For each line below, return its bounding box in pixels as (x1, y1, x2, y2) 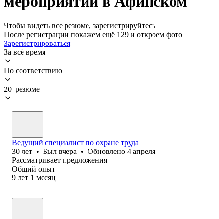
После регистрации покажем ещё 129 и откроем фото (4, 30, 182, 39)
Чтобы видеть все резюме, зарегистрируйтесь (4, 21, 155, 30)
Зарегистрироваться (4, 39, 70, 47)
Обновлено (88, 147, 127, 155)
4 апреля (127, 147, 155, 155)
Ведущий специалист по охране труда (12, 138, 139, 147)
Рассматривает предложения (12, 155, 107, 164)
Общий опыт (12, 164, 55, 173)
